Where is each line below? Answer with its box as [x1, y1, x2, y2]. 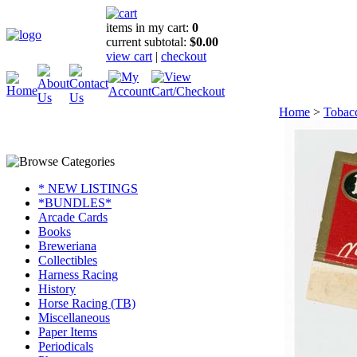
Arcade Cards [38, 210, 108, 224]
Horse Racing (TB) [38, 296, 135, 310]
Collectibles [38, 253, 97, 267]
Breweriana [38, 239, 96, 253]
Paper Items [38, 325, 97, 339]
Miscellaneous [38, 311, 110, 324]
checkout [161, 49, 206, 63]
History [38, 282, 76, 296]
